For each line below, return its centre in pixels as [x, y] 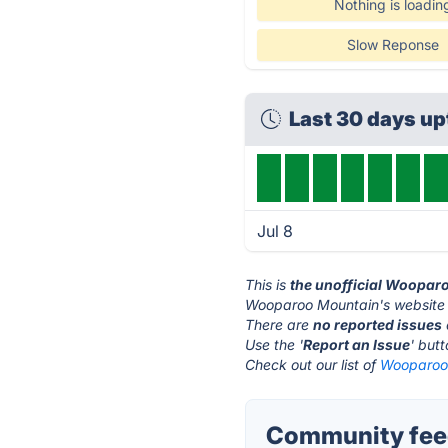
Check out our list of [313, 364]
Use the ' [274, 344]
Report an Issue [357, 344]
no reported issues [378, 324]
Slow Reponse [392, 44]
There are [279, 324]
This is [268, 284]
